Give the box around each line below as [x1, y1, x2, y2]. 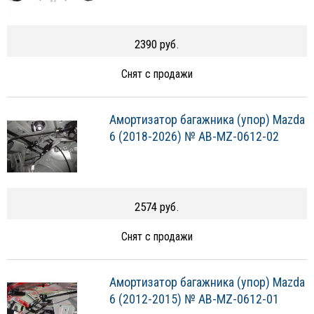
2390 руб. [135, 36, 179, 51]
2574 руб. [135, 200, 179, 214]
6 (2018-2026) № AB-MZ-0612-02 [109, 129, 279, 144]
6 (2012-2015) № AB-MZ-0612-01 [109, 292, 279, 307]
